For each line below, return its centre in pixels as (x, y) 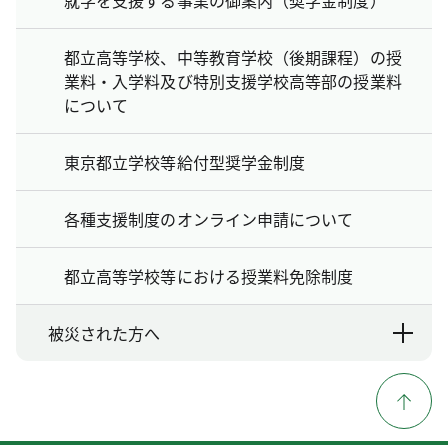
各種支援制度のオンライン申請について (209, 218)
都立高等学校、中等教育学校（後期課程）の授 (233, 56)
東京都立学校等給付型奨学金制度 (185, 161)
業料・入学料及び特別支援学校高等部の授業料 (233, 80)
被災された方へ (104, 332)
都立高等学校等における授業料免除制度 (209, 275)
